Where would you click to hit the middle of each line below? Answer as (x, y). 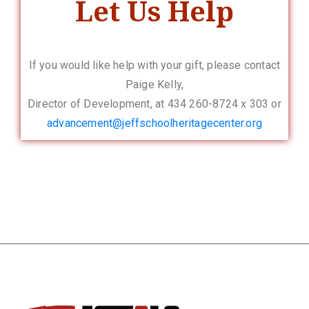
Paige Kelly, (154, 84)
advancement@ (84, 123)
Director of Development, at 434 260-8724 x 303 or (154, 103)
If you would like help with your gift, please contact (154, 65)
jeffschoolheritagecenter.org (192, 123)
